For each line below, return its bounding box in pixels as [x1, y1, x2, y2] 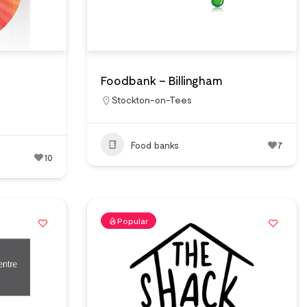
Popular [117, 216, 149, 225]
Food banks [131, 138, 179, 151]
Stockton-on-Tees [112, 94, 192, 106]
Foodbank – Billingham [101, 73, 223, 88]
